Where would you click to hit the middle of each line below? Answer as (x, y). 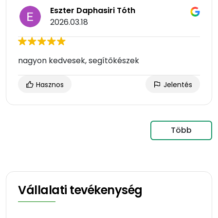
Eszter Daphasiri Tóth (93, 11)
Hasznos (49, 85)
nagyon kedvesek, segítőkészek (79, 61)
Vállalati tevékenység (80, 190)
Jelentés (177, 85)
